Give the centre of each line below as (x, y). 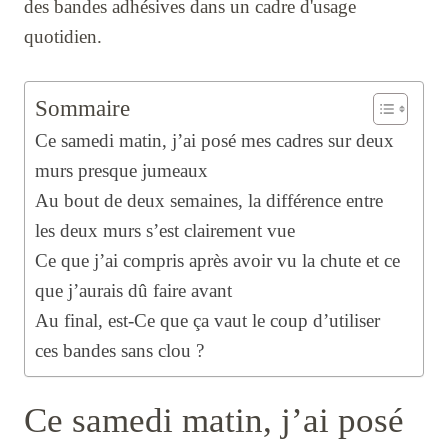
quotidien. (63, 37)
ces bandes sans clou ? (119, 351)
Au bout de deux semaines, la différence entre (209, 201)
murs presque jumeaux (121, 171)
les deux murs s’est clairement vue (165, 231)
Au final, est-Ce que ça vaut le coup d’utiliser (207, 321)
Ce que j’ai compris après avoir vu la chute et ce (217, 261)
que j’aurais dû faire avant (133, 291)
